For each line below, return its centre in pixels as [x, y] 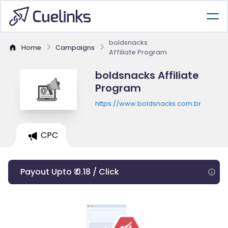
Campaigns [75, 47]
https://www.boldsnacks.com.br [148, 104]
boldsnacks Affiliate [147, 75]
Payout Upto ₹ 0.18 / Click [70, 172]
